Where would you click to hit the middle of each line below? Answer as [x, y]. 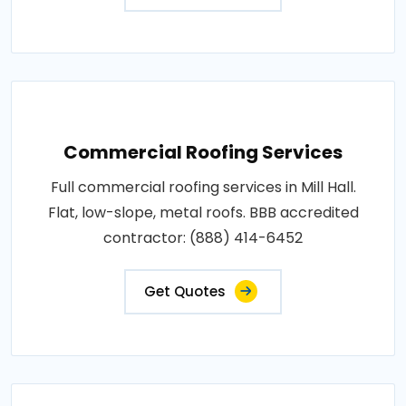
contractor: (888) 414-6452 [203, 237]
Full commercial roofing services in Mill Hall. [203, 187]
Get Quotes [185, 291]
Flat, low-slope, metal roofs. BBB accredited [203, 212]
